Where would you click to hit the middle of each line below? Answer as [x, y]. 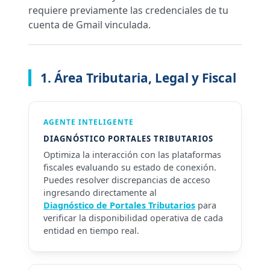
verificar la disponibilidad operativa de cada [133, 218]
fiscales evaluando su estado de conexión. [130, 167]
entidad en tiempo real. [91, 231]
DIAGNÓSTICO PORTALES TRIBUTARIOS [128, 139]
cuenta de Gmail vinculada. [89, 25]
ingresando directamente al [100, 193]
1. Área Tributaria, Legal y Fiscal [138, 78]
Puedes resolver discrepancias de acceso [127, 180]
